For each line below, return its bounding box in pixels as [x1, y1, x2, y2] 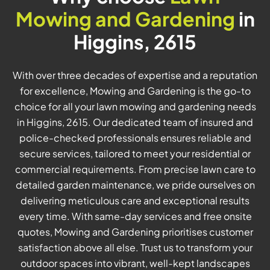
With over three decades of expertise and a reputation [13, 69, 257, 82]
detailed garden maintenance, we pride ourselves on [15, 178, 255, 192]
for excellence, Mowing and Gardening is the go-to [19, 84, 251, 98]
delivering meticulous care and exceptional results [20, 194, 250, 207]
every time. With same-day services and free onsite [18, 210, 252, 223]
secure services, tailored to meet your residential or [19, 147, 251, 160]
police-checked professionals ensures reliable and [19, 131, 251, 145]
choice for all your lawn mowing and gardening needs [14, 100, 256, 113]
